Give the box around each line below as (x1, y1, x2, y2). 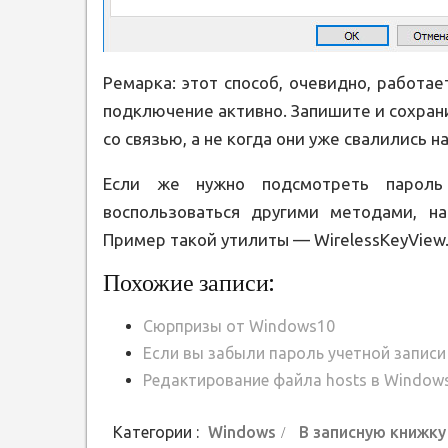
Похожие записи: (103, 268, 274, 298)
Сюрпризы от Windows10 (143, 317, 335, 336)
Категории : (113, 423, 203, 442)
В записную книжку (299, 423, 446, 442)
